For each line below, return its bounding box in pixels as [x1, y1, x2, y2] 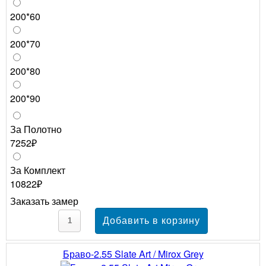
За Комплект [10, 163, 65, 177]
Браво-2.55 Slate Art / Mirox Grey [62, 246, 204, 261]
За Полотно [10, 122, 62, 136]
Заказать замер [10, 194, 78, 208]
